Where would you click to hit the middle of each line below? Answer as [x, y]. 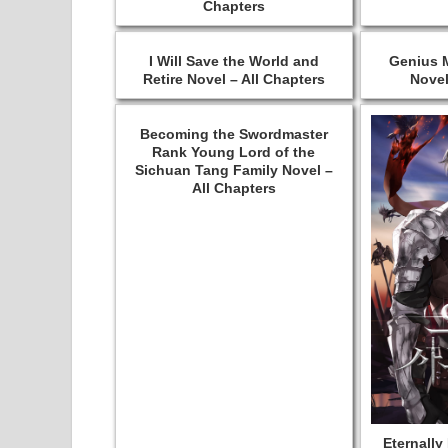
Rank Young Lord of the [234, 151]
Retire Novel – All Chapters [233, 78]
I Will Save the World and [233, 60]
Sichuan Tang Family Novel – [233, 169]
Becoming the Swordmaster [233, 133]
